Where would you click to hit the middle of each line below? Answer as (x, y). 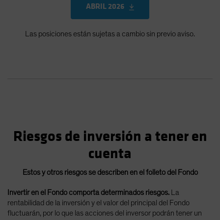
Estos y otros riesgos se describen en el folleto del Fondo (110, 172)
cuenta (110, 153)
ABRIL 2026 (105, 6)
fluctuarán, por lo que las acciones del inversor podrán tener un (105, 213)
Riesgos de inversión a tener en (110, 136)
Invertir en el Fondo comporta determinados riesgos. (88, 192)
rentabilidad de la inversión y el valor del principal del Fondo (98, 203)
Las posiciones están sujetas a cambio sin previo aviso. (110, 34)
